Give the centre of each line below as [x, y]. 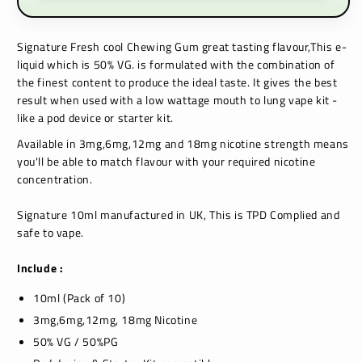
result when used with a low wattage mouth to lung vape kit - [178, 100]
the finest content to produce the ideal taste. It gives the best [177, 82]
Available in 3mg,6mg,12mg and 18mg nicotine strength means [183, 143]
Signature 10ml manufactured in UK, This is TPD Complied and [179, 215]
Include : [40, 268]
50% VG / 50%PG [76, 341]
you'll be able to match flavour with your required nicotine [166, 161]
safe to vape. [51, 232]
